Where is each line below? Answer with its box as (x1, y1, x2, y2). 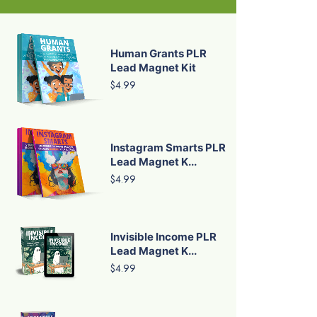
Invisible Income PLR (110, 230, 217, 244)
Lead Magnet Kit (110, 61, 196, 75)
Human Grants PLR (110, 47, 207, 61)
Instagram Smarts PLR (110, 140, 226, 154)
